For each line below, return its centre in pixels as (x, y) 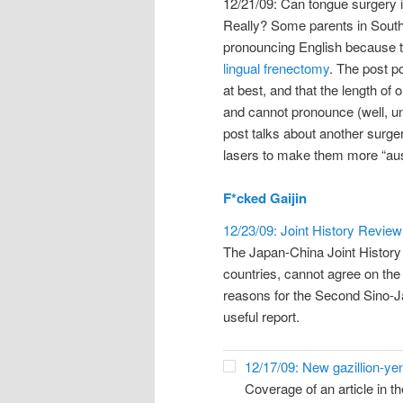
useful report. (261, 317)
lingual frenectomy (276, 67)
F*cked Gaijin (265, 198)
